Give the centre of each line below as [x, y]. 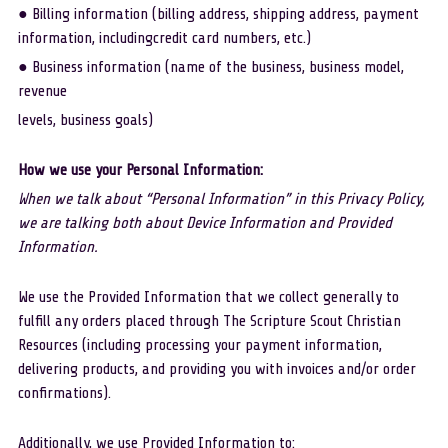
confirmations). [66, 393]
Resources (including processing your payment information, [199, 345]
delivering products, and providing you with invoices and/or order [216, 369]
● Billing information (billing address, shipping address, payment [218, 14]
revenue [42, 91]
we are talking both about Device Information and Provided [204, 223]
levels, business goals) [85, 120]
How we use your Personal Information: [140, 170]
